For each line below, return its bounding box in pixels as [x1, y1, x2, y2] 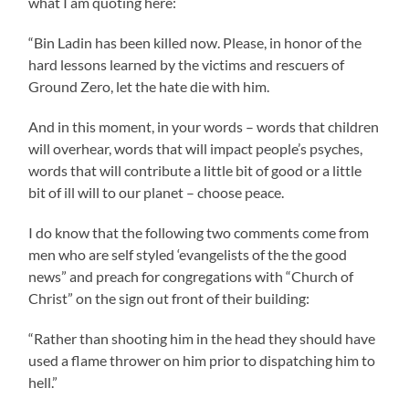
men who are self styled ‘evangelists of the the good [28, 245, 348, 263]
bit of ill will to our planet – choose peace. [28, 183, 285, 201]
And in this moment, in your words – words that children [28, 117, 380, 135]
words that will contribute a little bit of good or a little [28, 161, 362, 179]
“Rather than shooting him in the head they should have [28, 329, 376, 347]
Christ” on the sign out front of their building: [28, 288, 310, 307]
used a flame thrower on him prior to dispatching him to [28, 351, 376, 369]
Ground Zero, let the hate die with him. [28, 77, 270, 95]
